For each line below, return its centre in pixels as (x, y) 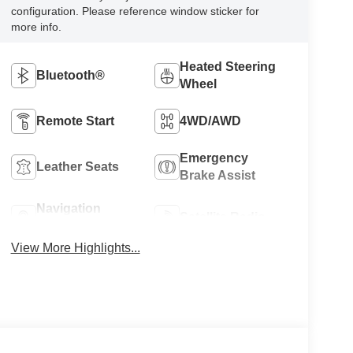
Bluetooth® (70, 75)
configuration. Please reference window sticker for (135, 11)
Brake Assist (218, 175)
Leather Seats (77, 166)
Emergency (214, 158)
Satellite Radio (223, 217)
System (58, 225)
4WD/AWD (211, 121)
